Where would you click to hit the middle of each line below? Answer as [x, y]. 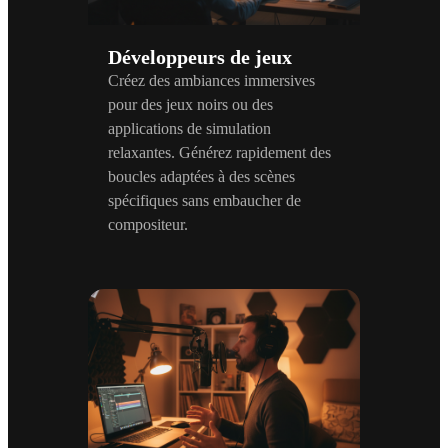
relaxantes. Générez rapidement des [219, 153]
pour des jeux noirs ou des [190, 105]
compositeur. [148, 225]
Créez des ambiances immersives [211, 81]
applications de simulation [189, 129]
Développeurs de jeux [200, 57]
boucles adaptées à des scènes [201, 177]
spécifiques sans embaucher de [204, 201]
